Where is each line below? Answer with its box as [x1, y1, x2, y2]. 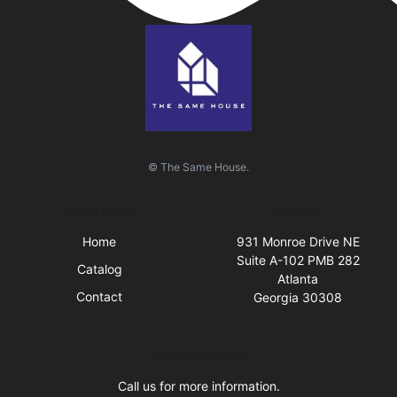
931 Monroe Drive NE [236, 233, 360, 249]
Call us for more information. [117, 378, 280, 393]
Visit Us [275, 202, 321, 218]
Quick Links [64, 202, 135, 218]
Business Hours [151, 346, 246, 362]
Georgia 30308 [253, 289, 342, 305]
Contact [76, 288, 122, 304]
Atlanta [277, 270, 318, 286]
